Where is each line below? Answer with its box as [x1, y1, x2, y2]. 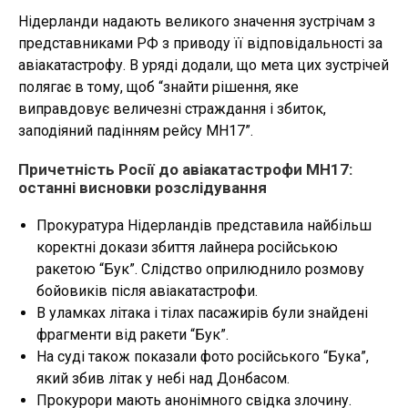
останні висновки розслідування [18, 178, 267, 197]
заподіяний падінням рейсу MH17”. [18, 121, 253, 139]
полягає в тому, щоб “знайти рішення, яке [18, 77, 299, 96]
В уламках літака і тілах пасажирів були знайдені [36, 303, 368, 321]
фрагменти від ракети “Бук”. [36, 325, 229, 343]
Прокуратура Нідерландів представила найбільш [36, 216, 372, 234]
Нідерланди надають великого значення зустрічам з [18, 12, 375, 30]
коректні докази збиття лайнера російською [36, 238, 338, 256]
